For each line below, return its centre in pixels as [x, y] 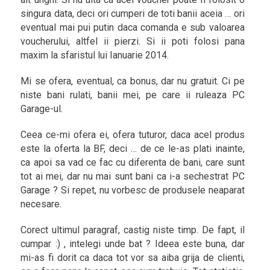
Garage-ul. [42, 109]
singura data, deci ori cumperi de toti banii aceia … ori [133, 14]
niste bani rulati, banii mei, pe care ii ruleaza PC [133, 95]
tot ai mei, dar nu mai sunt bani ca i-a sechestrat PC [133, 176]
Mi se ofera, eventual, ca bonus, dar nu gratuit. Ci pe [133, 81]
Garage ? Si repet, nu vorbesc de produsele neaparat [133, 190]
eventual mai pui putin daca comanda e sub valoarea [133, 27]
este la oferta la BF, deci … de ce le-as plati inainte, [133, 149]
